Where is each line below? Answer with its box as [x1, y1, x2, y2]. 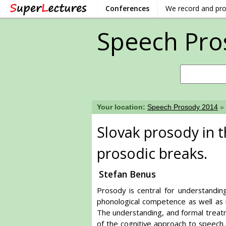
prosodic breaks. [97, 143, 207, 163]
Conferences [105, 4, 149, 13]
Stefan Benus [99, 168, 156, 180]
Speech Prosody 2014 [147, 103, 218, 111]
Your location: [97, 103, 147, 111]
